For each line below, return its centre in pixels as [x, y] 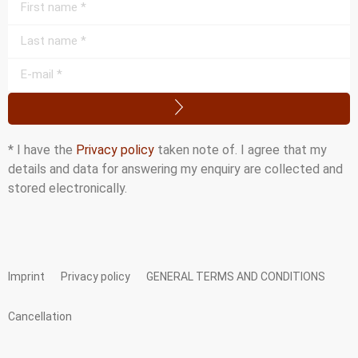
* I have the [42, 149]
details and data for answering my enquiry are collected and [175, 169]
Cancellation [40, 317]
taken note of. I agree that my [241, 149]
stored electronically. [68, 188]
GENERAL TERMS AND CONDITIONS [236, 277]
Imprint [26, 277]
